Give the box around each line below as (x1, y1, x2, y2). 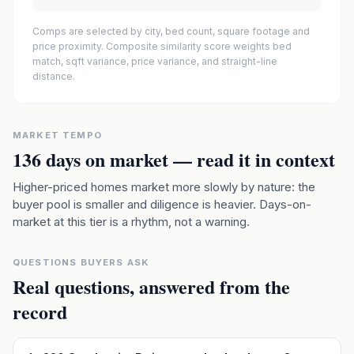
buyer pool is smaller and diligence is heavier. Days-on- (13, 197, 311, 212)
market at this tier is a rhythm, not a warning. (13, 214, 250, 229)
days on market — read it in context (41, 145, 335, 173)
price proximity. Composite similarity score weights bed (32, 40, 292, 52)
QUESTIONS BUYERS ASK (13, 257, 149, 268)
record (13, 298, 67, 326)
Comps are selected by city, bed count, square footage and (32, 25, 310, 37)
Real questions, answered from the (13, 273, 290, 300)
